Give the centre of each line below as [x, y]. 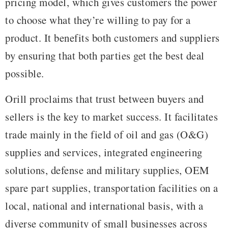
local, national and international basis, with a [104, 205]
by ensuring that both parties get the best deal [105, 56]
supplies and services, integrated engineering [104, 152]
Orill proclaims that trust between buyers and [105, 98]
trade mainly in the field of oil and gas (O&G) [107, 134]
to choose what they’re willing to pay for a [98, 20]
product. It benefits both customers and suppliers [112, 38]
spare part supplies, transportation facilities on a [112, 188]
